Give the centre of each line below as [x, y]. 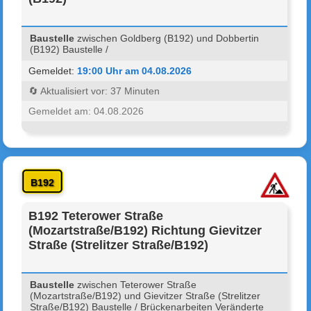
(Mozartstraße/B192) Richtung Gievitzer [145, 230]
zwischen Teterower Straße [136, 284]
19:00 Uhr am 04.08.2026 [135, 70]
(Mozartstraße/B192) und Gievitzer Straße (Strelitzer [145, 295]
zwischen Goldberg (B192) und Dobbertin [167, 38]
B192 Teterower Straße [96, 216]
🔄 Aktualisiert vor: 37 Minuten [94, 91]
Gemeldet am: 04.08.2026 [86, 111]
